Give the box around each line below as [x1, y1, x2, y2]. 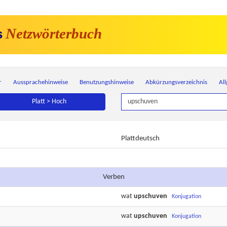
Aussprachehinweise [13, 79, 68, 86]
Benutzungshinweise [79, 79, 134, 86]
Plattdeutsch [121, 135, 160, 142]
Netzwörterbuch [6, 25, 102, 42]
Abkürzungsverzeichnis [145, 79, 207, 86]
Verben [102, 173, 125, 181]
